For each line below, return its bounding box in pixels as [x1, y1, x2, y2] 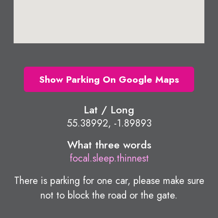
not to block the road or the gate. [40, 188, 178, 202]
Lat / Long [84, 102, 134, 117]
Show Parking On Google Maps [39, 72, 179, 86]
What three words [67, 137, 151, 152]
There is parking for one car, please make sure [14, 173, 204, 188]
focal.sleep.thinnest [69, 151, 149, 165]
